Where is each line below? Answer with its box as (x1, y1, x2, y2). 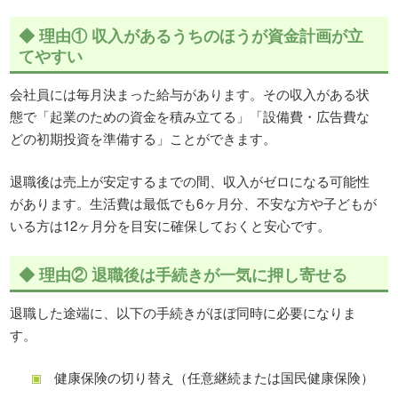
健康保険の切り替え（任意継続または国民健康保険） (54, 367, 375, 386)
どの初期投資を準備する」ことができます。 (10, 129, 277, 148)
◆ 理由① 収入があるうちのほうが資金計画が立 (19, 24, 364, 48)
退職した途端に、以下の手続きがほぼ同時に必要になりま (10, 303, 357, 322)
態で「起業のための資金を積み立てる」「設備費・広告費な (10, 107, 370, 126)
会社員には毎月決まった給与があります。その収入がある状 (10, 84, 370, 104)
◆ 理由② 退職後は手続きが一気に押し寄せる (19, 263, 348, 287)
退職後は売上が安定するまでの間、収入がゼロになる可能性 (10, 171, 370, 190)
